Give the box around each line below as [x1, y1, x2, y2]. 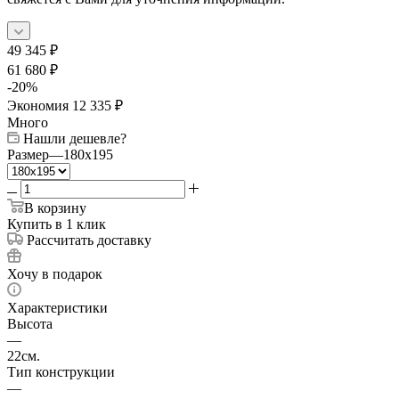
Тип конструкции [7, 363, 115, 379]
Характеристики [7, 299, 108, 315]
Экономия [7, 97, 72, 113]
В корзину [24, 199, 86, 216]
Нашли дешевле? [23, 130, 126, 146]
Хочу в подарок [7, 265, 102, 281]
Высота [7, 315, 53, 331]
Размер [7, 146, 49, 162]
